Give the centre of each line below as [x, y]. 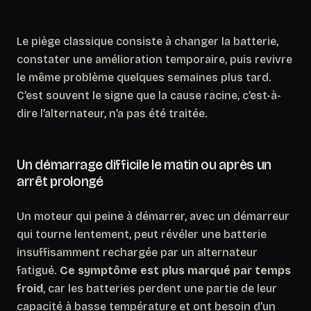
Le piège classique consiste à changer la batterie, [148, 41]
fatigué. [38, 270]
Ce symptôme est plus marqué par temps [175, 270]
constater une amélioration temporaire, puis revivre [154, 59]
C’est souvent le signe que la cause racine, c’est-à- [149, 95]
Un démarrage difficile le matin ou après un [144, 164]
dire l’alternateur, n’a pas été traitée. [112, 113]
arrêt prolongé [60, 181]
